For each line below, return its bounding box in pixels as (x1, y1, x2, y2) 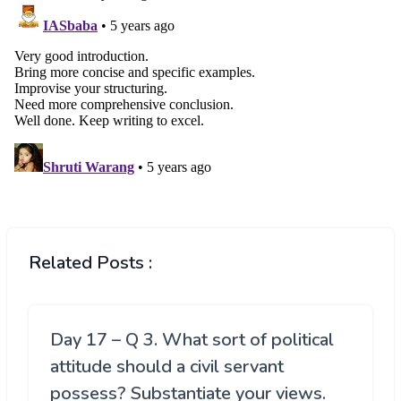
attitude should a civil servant (50, 354, 284, 380)
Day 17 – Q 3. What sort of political (50, 328, 334, 353)
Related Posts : (29, 251, 152, 276)
